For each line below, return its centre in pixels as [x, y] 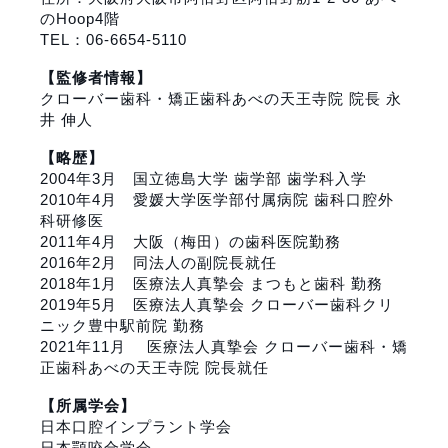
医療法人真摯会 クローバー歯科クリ [263, 304]
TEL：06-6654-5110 [113, 39]
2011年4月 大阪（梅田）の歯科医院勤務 [190, 241]
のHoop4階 [80, 18]
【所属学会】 [88, 405]
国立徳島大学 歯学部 [207, 178]
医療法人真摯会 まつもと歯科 [239, 283]
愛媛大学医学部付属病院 [221, 199]
